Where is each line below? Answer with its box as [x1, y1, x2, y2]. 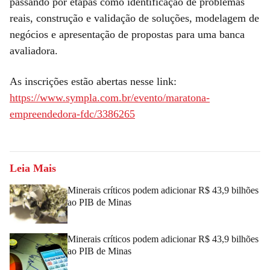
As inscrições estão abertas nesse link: [10, 75, 177, 87]
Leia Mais [10, 162, 56, 174]
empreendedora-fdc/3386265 [10, 107, 135, 120]
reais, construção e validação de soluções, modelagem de [10, 11, 259, 24]
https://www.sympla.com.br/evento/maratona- [10, 91, 210, 104]
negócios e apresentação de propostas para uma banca [10, 28, 245, 40]
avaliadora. [10, 44, 61, 57]
